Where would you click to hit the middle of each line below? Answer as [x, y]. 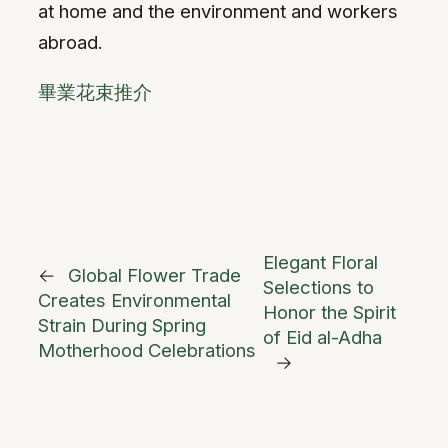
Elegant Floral [320, 262]
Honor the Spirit [329, 312]
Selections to [318, 287]
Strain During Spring [122, 324]
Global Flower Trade [154, 274]
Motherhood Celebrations [147, 349]
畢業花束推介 [95, 91]
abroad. [70, 42]
